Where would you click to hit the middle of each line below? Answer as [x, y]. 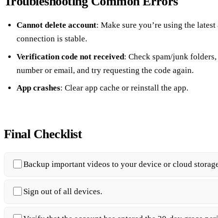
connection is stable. [52, 39]
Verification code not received [70, 56]
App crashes [38, 88]
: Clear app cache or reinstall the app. [124, 88]
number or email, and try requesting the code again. [105, 70]
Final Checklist [43, 134]
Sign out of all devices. [63, 192]
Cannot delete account [56, 25]
